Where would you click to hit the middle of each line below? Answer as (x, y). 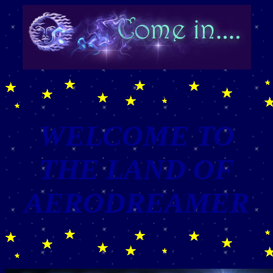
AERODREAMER (136, 203)
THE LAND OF (136, 169)
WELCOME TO (136, 136)
